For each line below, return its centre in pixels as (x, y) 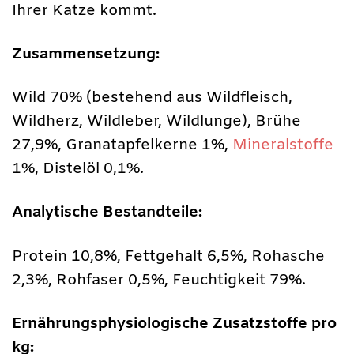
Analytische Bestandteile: (107, 213)
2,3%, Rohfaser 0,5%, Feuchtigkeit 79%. (159, 280)
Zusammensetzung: (86, 55)
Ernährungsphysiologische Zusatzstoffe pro (174, 324)
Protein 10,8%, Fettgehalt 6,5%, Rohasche (168, 256)
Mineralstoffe (283, 146)
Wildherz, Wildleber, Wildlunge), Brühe (156, 122)
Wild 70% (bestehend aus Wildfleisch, (152, 98)
